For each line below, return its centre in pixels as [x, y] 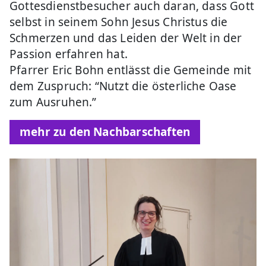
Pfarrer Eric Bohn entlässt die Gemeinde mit [131, 70]
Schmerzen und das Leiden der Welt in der [126, 38]
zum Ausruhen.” [53, 102]
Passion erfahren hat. [70, 54]
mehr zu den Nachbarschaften [105, 132]
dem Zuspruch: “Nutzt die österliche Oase [123, 86]
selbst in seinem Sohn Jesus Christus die [119, 22]
